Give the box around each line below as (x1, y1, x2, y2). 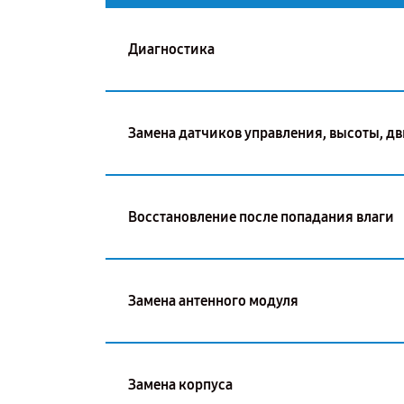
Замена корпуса (128, 375, 233, 393)
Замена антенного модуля (128, 291, 298, 309)
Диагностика (128, 40, 215, 58)
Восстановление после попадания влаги (128, 207, 394, 225)
